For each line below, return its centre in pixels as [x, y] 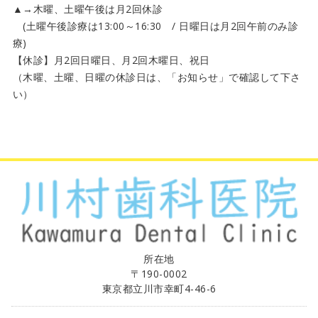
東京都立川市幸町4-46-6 [159, 289]
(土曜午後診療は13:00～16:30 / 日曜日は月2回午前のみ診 [155, 26]
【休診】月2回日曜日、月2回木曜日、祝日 [111, 60]
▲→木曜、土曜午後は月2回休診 [88, 9]
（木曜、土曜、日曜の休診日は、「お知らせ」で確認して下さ [157, 77]
